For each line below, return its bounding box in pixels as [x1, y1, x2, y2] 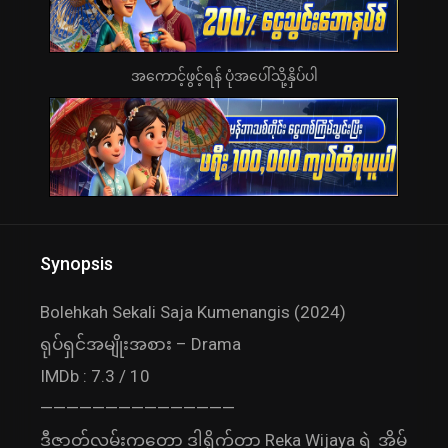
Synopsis [40, 253, 113, 275]
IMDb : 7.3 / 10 [40, 366, 150, 387]
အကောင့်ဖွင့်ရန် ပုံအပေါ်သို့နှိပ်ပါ [130, 68, 318, 85]
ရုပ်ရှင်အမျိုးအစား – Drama [40, 334, 241, 355]
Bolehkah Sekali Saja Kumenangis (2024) [40, 302, 346, 323]
